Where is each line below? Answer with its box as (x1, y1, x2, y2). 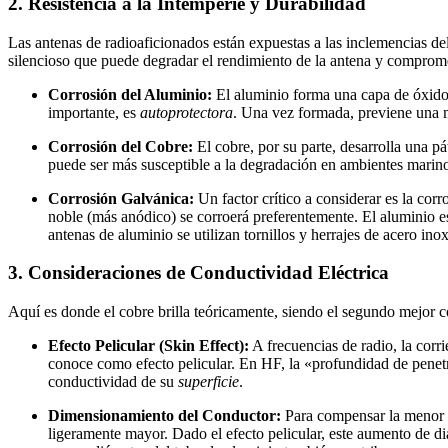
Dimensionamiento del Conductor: (48, 407, 281, 425)
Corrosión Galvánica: (48, 189, 194, 207)
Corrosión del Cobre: (48, 137, 193, 155)
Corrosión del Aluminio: (48, 85, 212, 103)
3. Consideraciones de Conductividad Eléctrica (8, 262, 389, 284)
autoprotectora (140, 103, 233, 121)
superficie (178, 373, 239, 391)
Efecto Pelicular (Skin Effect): (48, 337, 249, 355)
